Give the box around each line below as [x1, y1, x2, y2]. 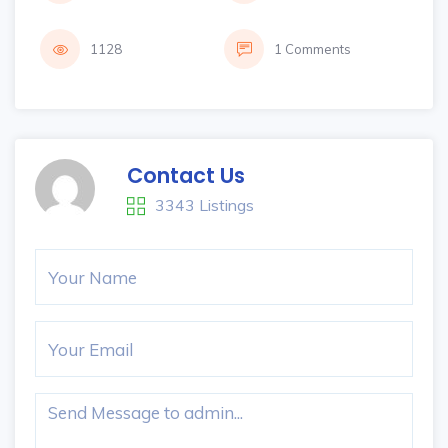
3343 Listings [155, 195, 254, 215]
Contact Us [127, 161, 245, 190]
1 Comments [274, 41, 351, 57]
